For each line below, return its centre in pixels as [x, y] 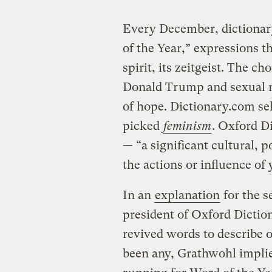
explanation [187, 195]
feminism [187, 126]
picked [142, 126]
